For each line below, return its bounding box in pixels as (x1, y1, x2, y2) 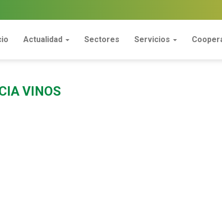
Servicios (134, 35, 172, 44)
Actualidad (23, 35, 64, 44)
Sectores (84, 35, 119, 44)
